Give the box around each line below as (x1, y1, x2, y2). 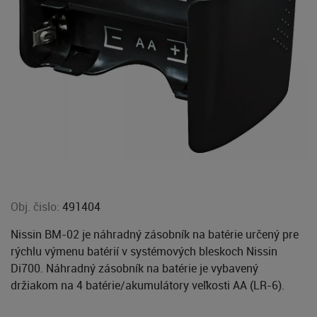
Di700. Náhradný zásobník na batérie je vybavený (11, 260, 258, 276)
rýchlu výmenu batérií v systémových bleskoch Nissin (11, 243, 277, 259)
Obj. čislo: (11, 199, 62, 214)
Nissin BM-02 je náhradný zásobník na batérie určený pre (11, 226, 299, 242)
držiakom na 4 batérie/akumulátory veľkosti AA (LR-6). (11, 277, 284, 293)
